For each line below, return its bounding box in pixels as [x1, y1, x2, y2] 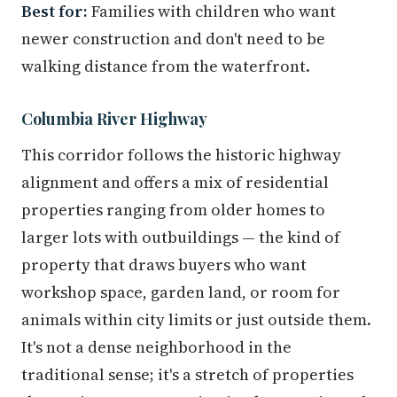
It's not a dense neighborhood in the [21, 336, 292, 359]
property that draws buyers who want [21, 253, 307, 276]
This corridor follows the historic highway [21, 144, 341, 167]
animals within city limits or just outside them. [21, 308, 371, 331]
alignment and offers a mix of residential [21, 171, 329, 194]
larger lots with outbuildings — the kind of [21, 226, 340, 249]
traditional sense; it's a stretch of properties [21, 363, 354, 386]
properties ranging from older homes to [21, 198, 325, 222]
